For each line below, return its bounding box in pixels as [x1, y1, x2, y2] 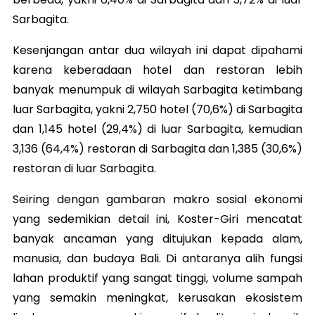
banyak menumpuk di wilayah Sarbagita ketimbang [13, 81, 302, 98]
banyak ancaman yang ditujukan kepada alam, [13, 230, 302, 247]
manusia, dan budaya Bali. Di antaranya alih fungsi [13, 250, 302, 266]
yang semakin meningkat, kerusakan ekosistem [13, 289, 302, 306]
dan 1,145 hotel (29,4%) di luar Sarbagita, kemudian [13, 120, 302, 137]
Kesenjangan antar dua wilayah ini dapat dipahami [13, 41, 302, 58]
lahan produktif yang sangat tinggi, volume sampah [13, 269, 302, 286]
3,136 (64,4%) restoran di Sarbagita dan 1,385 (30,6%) [13, 140, 302, 157]
